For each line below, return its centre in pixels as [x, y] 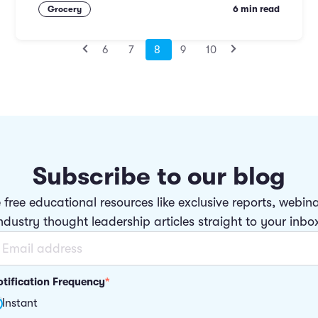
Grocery [65, 9]
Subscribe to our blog [159, 177]
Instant [20, 303]
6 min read [256, 9]
